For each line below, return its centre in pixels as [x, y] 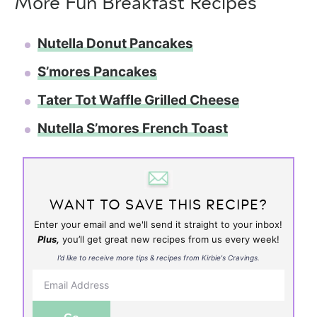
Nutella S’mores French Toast [133, 128]
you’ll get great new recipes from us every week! [169, 239]
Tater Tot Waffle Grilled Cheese [138, 100]
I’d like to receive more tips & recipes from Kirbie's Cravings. [158, 257]
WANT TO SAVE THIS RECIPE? [158, 205]
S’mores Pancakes [97, 71]
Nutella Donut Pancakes [115, 43]
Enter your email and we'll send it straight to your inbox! [158, 224]
